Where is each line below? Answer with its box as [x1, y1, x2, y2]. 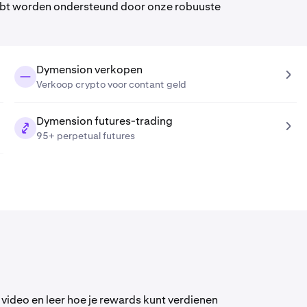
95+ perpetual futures [36, 130, 135, 142]
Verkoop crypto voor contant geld [36, 78, 186, 90]
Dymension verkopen [36, 62, 143, 77]
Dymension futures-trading [36, 114, 173, 128]
